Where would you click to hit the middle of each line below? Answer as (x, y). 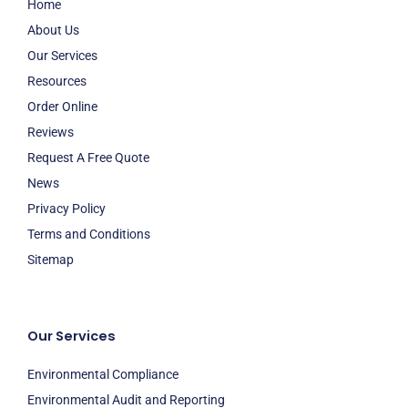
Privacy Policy (66, 209)
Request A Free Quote (88, 158)
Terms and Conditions (89, 234)
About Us (53, 30)
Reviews (51, 132)
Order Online (62, 107)
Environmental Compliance (103, 374)
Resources (57, 81)
